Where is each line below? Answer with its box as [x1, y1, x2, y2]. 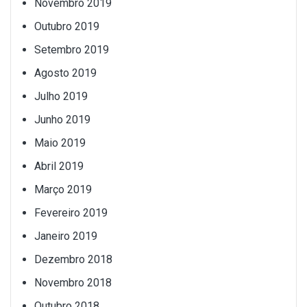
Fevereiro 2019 [34, 206, 108, 219]
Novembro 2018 [34, 275, 112, 289]
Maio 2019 [34, 136, 86, 149]
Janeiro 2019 [34, 229, 97, 243]
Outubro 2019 [34, 19, 99, 33]
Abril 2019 [34, 159, 84, 173]
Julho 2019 [34, 89, 88, 103]
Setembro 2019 [34, 42, 109, 56]
